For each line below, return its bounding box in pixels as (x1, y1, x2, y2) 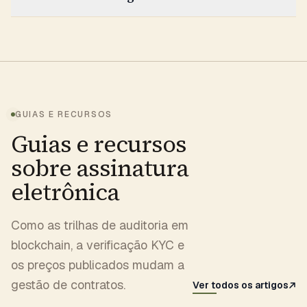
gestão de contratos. (11, 277, 125, 293)
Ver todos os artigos (193, 279, 288, 291)
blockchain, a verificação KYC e (11, 237, 184, 253)
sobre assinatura (11, 152, 188, 184)
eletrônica (11, 176, 119, 208)
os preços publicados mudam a (11, 257, 184, 273)
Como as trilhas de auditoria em (11, 217, 188, 233)
